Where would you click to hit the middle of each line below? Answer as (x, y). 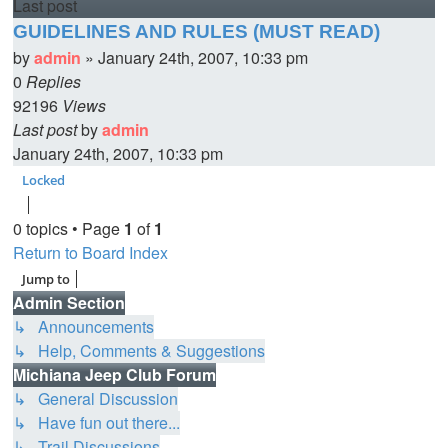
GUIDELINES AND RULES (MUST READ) (196, 31)
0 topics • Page (68, 229)
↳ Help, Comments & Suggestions (139, 351)
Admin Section (69, 303)
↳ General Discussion (95, 399)
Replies (53, 81)
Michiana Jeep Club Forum (114, 375)
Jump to (46, 279)
